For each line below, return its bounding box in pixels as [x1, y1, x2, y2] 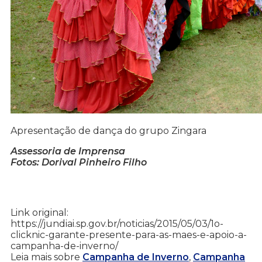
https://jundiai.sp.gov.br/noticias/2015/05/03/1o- [11, 218, 223, 230]
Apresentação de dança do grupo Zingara [11, 125, 206, 137]
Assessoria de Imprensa [11, 146, 125, 157]
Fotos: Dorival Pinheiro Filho [11, 157, 147, 168]
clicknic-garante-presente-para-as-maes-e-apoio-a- [11, 229, 247, 241]
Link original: [11, 207, 68, 219]
